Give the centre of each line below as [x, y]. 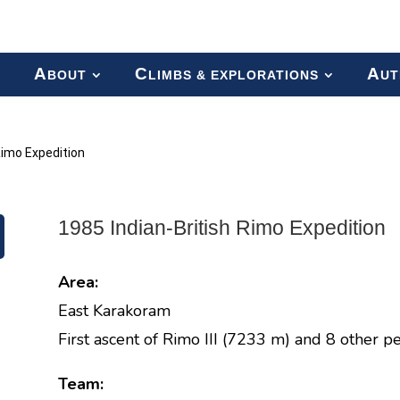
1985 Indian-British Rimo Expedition [221, 227]
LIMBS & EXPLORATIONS [233, 75]
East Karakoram [114, 310]
